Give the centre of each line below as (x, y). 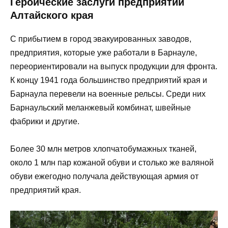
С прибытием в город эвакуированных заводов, (101, 39)
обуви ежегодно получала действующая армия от (104, 176)
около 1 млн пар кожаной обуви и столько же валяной (112, 162)
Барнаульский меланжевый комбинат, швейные (101, 107)
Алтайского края (52, 15)
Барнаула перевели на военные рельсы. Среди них (108, 94)
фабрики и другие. (45, 121)
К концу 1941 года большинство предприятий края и (109, 80)
